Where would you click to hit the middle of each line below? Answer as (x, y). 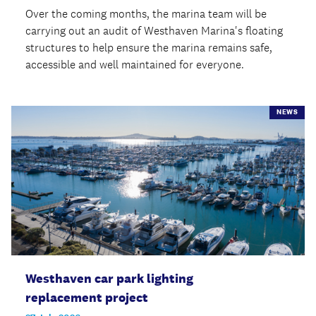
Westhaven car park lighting (109, 278)
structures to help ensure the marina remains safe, (149, 47)
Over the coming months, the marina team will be (146, 13)
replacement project (87, 297)
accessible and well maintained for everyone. (135, 64)
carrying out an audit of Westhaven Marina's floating (154, 30)
